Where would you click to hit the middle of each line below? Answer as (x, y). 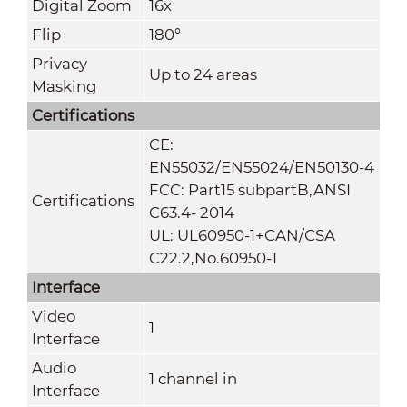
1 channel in (193, 378)
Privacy (59, 63)
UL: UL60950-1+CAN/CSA (242, 235)
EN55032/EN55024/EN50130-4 (261, 167)
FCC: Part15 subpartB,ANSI (249, 189)
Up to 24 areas (203, 74)
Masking (64, 86)
